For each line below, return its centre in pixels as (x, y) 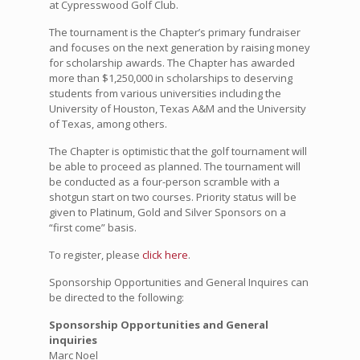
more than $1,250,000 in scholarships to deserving (170, 78)
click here (165, 255)
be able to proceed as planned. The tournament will (174, 167)
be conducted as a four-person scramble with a (164, 182)
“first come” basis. (92, 228)
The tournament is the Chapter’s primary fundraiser (174, 33)
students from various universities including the (165, 94)
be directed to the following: (116, 298)
